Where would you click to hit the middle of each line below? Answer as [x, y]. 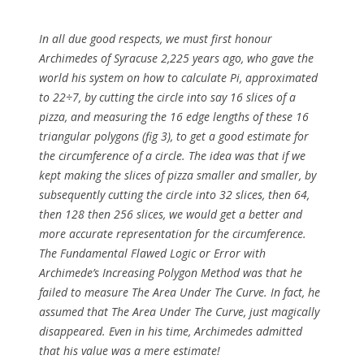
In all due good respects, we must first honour [156, 38]
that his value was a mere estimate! [130, 350]
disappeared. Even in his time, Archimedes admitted [171, 331]
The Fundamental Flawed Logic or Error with [152, 253]
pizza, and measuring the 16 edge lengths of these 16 [174, 116]
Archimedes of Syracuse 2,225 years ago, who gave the [176, 58]
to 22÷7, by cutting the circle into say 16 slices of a [167, 97]
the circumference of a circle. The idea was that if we [172, 155]
